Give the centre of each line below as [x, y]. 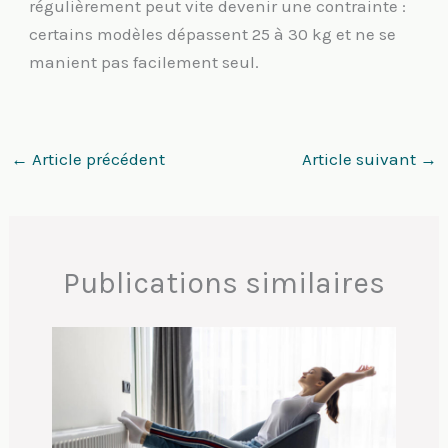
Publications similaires [224, 282]
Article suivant [360, 158]
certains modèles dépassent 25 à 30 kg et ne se [213, 34]
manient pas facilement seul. [144, 62]
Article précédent [97, 158]
